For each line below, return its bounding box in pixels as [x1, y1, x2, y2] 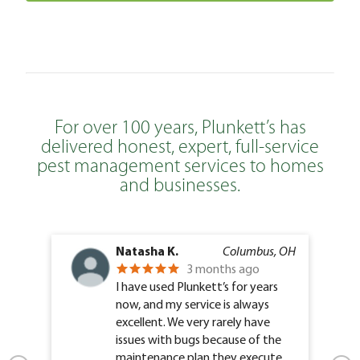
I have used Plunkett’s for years [116, 278, 278, 295]
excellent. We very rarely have [116, 313, 270, 330]
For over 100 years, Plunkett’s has [54, 118, 306, 138]
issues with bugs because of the [116, 331, 281, 348]
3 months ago [186, 260, 260, 277]
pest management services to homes [36, 157, 324, 177]
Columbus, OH [223, 243, 296, 260]
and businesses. [120, 176, 240, 196]
